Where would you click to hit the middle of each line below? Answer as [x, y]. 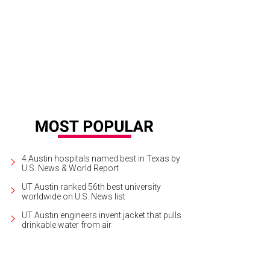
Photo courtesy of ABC [212, 28]
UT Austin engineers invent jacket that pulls [102, 215]
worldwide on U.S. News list [74, 196]
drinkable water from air [67, 224]
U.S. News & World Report [70, 168]
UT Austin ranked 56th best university [91, 187]
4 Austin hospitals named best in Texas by [101, 158]
